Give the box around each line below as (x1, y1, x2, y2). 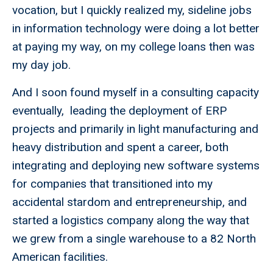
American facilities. (12, 250, 108, 264)
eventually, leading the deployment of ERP (12, 104, 227, 118)
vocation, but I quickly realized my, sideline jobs (12, 3, 252, 18)
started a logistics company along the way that (12, 213, 249, 228)
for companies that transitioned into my (12, 177, 213, 191)
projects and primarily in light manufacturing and (12, 122, 258, 136)
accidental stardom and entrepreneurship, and (12, 195, 247, 210)
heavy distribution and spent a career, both (12, 140, 229, 155)
